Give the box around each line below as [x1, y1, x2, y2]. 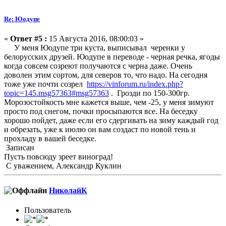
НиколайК [49, 186, 87, 195]
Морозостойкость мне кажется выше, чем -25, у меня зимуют [4, 97, 214, 106]
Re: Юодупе [4, 15, 40, 23]
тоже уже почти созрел [4, 79, 87, 88]
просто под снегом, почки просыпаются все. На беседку [4, 106, 198, 116]
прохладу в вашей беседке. [4, 134, 96, 143]
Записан [4, 143, 34, 152]
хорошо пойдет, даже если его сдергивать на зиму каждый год [4, 116, 218, 125]
